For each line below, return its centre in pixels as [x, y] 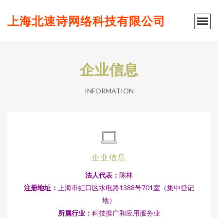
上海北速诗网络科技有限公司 [86, 21]
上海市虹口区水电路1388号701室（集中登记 [126, 188]
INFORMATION [109, 91]
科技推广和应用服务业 [126, 213]
